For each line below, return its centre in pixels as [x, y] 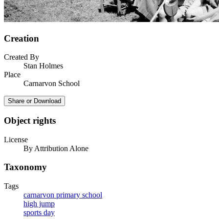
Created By [22, 57]
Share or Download [34, 101]
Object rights [30, 120]
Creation [22, 38]
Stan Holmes [43, 66]
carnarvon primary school [63, 195]
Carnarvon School [52, 84]
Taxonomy [25, 167]
